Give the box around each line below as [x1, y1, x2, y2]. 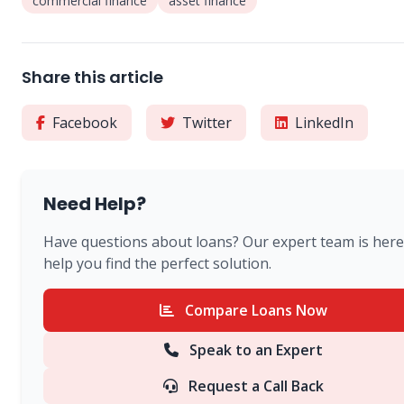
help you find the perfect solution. [43, 253, 271, 274]
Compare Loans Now [181, 300, 327, 321]
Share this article [22, 66, 163, 89]
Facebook [52, 113, 117, 133]
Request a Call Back [188, 376, 324, 397]
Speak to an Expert [186, 340, 323, 361]
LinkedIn [295, 113, 353, 133]
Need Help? [43, 191, 146, 217]
